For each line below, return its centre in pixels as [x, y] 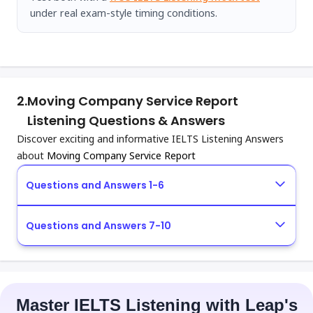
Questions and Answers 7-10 [99, 226]
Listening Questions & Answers [126, 121]
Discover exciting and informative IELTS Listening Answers [150, 139]
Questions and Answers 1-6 [95, 185]
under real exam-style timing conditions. [124, 13]
